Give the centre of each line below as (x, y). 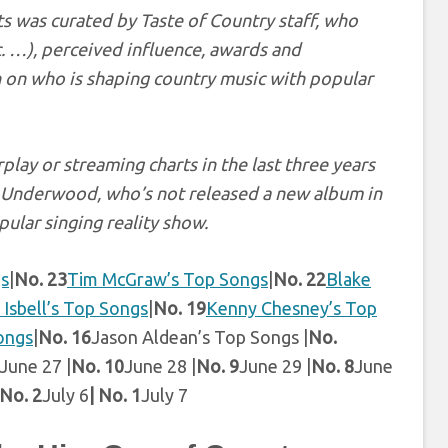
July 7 (164, 395)
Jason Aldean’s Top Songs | (199, 337)
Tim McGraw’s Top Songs (167, 279)
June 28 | (160, 366)
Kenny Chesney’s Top (291, 308)
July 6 (65, 395)
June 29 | (275, 366)
